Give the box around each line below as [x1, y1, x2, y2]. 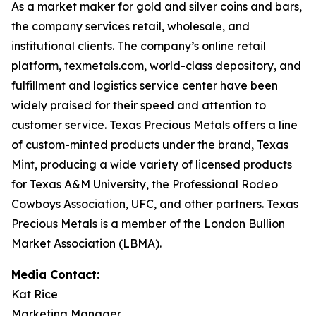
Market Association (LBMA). [11, 236, 162, 250]
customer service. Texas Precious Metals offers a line [11, 118, 298, 132]
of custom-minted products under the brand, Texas [11, 138, 288, 152]
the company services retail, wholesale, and [11, 19, 250, 33]
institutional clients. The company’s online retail [11, 39, 266, 53]
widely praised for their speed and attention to [11, 98, 266, 112]
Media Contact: [11, 267, 99, 281]
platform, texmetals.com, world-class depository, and [11, 59, 301, 73]
